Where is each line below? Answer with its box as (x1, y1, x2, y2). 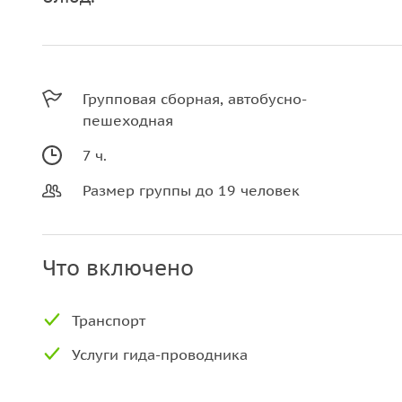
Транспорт (72, 311, 145, 329)
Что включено (42, 254, 194, 282)
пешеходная (83, 111, 173, 129)
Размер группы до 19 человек (83, 181, 300, 199)
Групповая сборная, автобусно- (83, 90, 307, 108)
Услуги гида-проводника (72, 345, 248, 363)
